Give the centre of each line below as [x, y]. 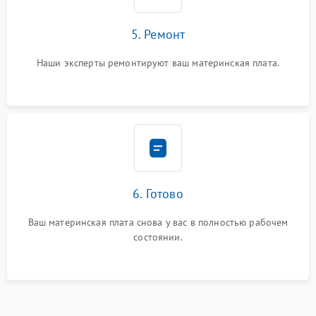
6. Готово [158, 193]
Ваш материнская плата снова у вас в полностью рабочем [158, 222]
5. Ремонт [158, 34]
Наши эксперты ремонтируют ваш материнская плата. [158, 62]
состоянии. [158, 237]
